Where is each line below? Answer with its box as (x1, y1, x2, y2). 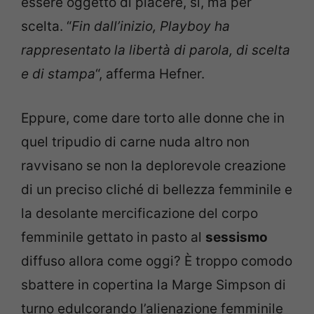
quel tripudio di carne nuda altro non (21, 133, 250, 150)
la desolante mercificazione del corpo (21, 205, 258, 221)
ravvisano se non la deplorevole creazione (21, 157, 286, 174)
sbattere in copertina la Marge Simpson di (21, 276, 286, 293)
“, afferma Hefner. (95, 66, 205, 82)
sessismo (205, 228, 268, 245)
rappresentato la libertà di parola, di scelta (21, 42, 290, 58)
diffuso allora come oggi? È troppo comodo (21, 252, 292, 269)
